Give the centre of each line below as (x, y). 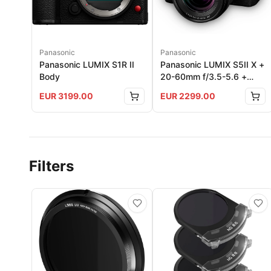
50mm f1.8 (181, 89)
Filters (51, 166)
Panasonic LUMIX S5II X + (212, 65)
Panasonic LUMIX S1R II (87, 65)
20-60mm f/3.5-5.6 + (204, 77)
